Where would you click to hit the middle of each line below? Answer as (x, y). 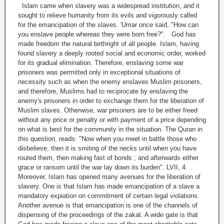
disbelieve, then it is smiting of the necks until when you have (107, 148)
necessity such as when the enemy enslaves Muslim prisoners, (110, 82)
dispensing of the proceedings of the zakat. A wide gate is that (108, 215)
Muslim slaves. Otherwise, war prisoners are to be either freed (108, 110)
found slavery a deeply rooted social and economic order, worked (112, 53)
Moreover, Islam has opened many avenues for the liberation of (109, 177)
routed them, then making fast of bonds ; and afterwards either (108, 158)
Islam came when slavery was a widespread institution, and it (109, 6)
